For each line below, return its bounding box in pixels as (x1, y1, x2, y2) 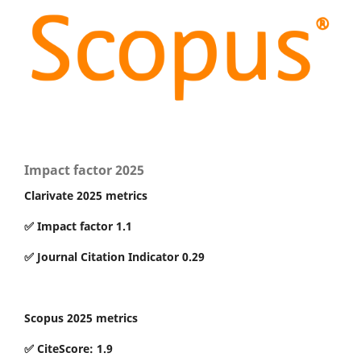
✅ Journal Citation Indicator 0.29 (24, 248, 205, 264)
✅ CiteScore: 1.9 (24, 340, 113, 356)
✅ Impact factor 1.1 (24, 218, 132, 234)
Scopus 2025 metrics (24, 309, 138, 326)
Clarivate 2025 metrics (24, 187, 147, 203)
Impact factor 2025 (24, 160, 144, 179)
